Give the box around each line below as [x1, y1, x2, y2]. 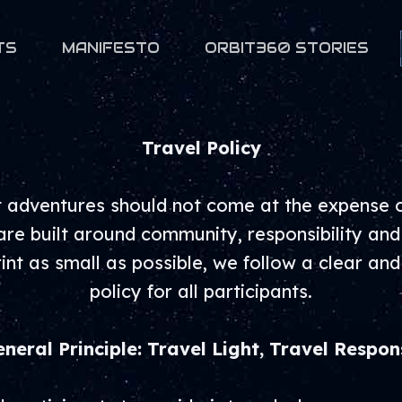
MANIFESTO [62, 39, 160, 57]
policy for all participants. [90, 280, 312, 302]
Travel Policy [141, 136, 261, 159]
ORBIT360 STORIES [205, 39, 369, 57]
